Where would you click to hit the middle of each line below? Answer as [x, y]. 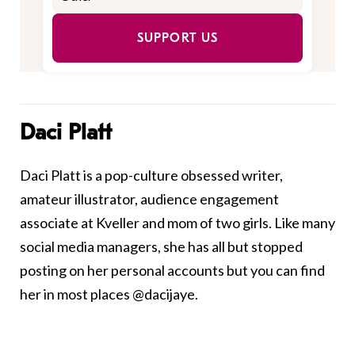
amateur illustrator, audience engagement [149, 198]
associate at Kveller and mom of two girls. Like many [177, 222]
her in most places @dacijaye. [109, 294]
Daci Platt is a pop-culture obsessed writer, [151, 175]
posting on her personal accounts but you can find [172, 270]
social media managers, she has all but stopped [161, 246]
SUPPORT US [177, 38]
